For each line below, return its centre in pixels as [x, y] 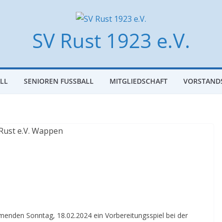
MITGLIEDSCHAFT [138, 81]
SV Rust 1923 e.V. [111, 40]
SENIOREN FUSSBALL [56, 81]
